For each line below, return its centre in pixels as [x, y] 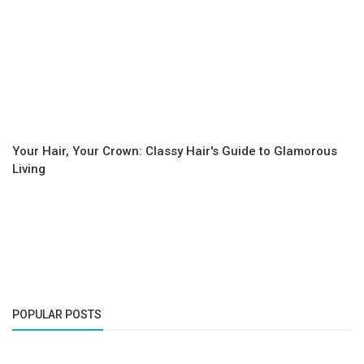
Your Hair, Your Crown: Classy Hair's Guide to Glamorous [175, 152]
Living [29, 169]
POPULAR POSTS [57, 315]
